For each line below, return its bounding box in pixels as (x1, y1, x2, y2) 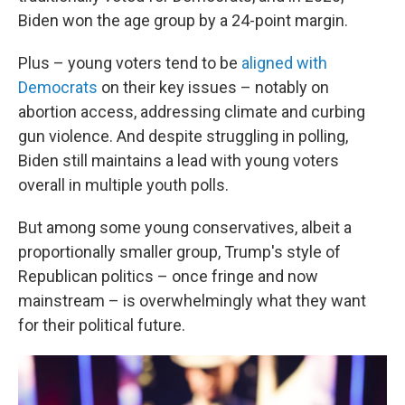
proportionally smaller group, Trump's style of (18, 242, 341, 261)
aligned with (241, 53, 327, 72)
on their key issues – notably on (98, 78, 329, 97)
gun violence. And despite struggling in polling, (18, 127, 348, 146)
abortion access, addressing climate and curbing (18, 102, 365, 121)
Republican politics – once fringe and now (18, 267, 318, 286)
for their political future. (18, 316, 185, 334)
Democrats (18, 78, 98, 97)
